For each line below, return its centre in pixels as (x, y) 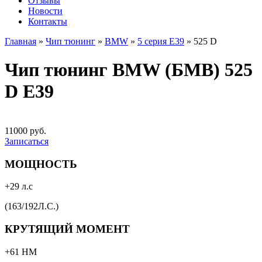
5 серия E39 (161, 41)
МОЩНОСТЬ (41, 164)
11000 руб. (25, 130)
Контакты (48, 21)
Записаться (27, 141)
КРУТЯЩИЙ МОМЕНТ (67, 229)
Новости (45, 11)
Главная (20, 41)
